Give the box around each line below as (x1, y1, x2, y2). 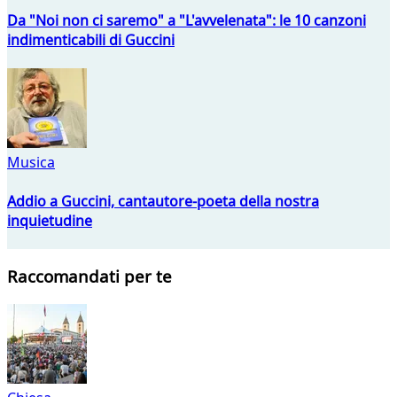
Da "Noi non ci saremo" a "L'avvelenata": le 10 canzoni (7, 10, 366, 30)
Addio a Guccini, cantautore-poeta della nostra (7, 191, 319, 211)
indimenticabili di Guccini (7, 29, 175, 50)
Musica (7, 152, 55, 173)
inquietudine (7, 210, 92, 230)
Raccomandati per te (7, 265, 172, 288)
